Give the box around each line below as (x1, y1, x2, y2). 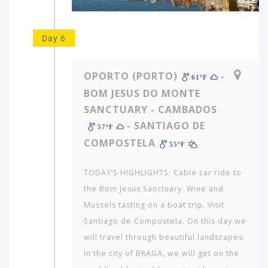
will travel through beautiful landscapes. (84, 232, 245, 242)
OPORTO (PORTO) (84, 69, 178, 83)
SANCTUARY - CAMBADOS (84, 102, 217, 116)
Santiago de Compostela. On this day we (84, 215, 246, 226)
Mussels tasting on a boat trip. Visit (84, 199, 224, 210)
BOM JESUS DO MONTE (84, 86, 200, 100)
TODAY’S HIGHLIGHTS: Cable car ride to (84, 167, 242, 178)
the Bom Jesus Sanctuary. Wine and (84, 183, 224, 194)
